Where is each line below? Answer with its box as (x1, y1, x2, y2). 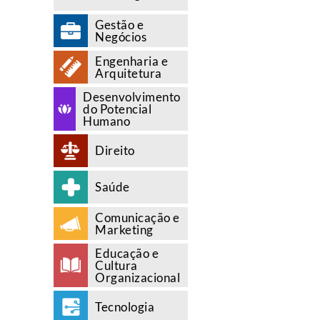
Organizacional (95, 269, 180, 285)
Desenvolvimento (83, 89, 181, 104)
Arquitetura (95, 65, 162, 81)
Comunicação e (95, 209, 180, 225)
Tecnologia (95, 299, 154, 314)
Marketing (95, 221, 154, 237)
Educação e (95, 245, 159, 261)
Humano (83, 113, 130, 129)
